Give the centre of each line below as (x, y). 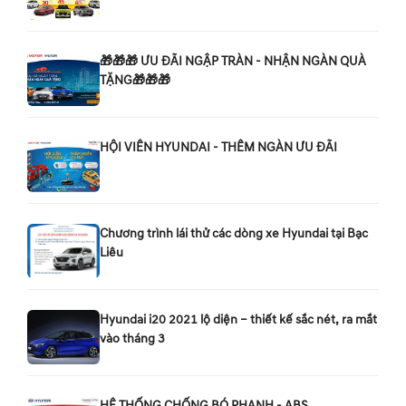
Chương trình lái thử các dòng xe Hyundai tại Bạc (234, 233)
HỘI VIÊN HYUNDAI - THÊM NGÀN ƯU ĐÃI (218, 147)
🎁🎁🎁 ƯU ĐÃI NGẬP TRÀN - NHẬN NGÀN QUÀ (233, 61)
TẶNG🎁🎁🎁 (135, 80)
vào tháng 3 (132, 338)
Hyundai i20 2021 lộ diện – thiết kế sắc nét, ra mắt (238, 319)
